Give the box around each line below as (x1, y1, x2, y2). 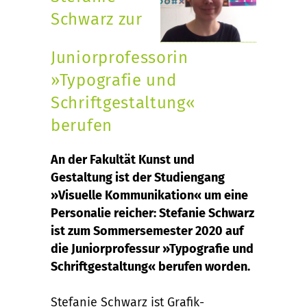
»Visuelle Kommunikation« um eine (51, 188, 248, 203)
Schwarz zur (51, 10, 143, 29)
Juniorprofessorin (51, 48, 188, 67)
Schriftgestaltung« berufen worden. (51, 259, 250, 274)
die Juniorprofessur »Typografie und (51, 241, 254, 256)
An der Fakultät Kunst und (51, 152, 195, 167)
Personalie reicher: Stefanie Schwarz (51, 206, 254, 221)
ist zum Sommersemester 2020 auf (51, 223, 243, 238)
